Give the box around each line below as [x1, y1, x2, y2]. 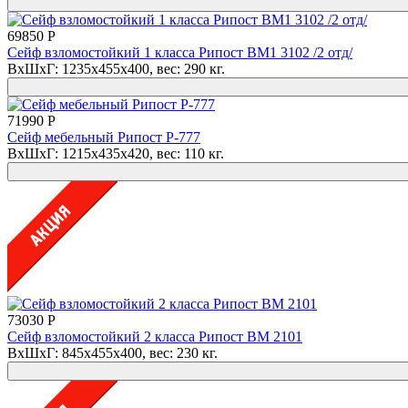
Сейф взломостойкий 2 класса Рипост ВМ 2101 [7, 328, 302, 344]
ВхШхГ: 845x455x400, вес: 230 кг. [7, 344, 218, 361]
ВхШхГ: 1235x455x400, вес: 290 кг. [7, 60, 225, 76]
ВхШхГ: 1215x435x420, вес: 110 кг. [7, 145, 224, 161]
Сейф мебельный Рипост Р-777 [7, 128, 200, 145]
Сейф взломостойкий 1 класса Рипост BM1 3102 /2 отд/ [7, 44, 352, 60]
